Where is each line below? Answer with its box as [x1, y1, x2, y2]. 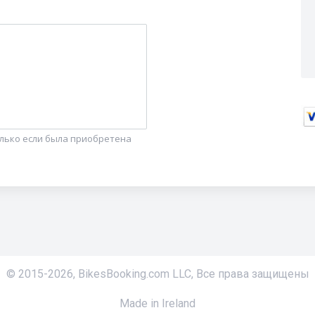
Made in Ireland [120, 297, 195, 311]
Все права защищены [195, 267, 309, 281]
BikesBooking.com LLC [77, 267, 191, 281]
